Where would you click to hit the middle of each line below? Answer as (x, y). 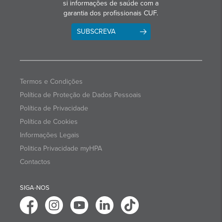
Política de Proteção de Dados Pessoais (81, 95)
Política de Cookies (49, 122)
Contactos (35, 162)
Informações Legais (50, 135)
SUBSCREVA (96, 32)
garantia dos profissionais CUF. (111, 13)
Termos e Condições (51, 82)
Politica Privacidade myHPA (61, 149)
